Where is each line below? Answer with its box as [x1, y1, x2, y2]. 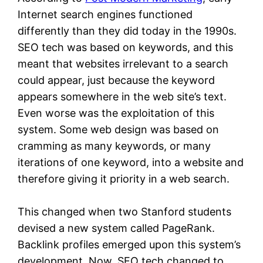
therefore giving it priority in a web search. [18, 172, 230, 185]
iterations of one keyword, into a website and [18, 156, 244, 168]
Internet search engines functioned [18, 8, 193, 21]
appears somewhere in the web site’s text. [18, 90, 227, 103]
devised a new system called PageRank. [18, 221, 215, 234]
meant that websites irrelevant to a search [18, 57, 229, 70]
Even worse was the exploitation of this [18, 106, 215, 119]
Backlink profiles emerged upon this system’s [18, 238, 241, 251]
